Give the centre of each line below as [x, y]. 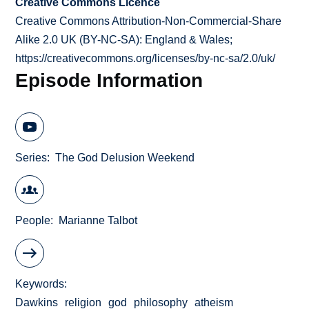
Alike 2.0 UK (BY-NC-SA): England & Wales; [124, 40]
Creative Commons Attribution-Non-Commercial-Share [149, 21]
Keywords [40, 283]
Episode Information [109, 80]
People [33, 221]
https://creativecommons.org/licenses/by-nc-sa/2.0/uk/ [146, 59]
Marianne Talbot [98, 221]
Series [31, 157]
